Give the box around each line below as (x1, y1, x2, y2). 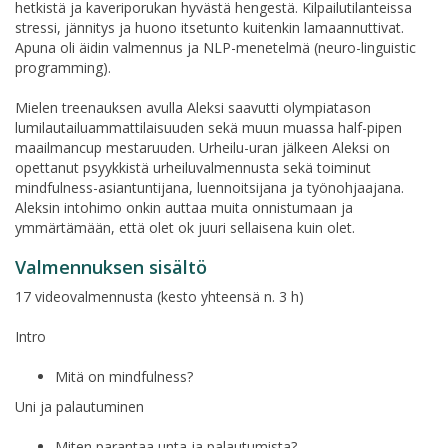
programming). (15, 57, 111, 77)
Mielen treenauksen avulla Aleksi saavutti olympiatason (15, 97, 371, 117)
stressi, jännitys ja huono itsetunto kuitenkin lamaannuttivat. (15, 17, 404, 37)
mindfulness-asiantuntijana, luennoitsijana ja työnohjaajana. (15, 177, 404, 197)
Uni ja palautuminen (15, 396, 144, 416)
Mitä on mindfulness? (55, 366, 193, 386)
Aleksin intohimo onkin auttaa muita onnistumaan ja (15, 197, 353, 217)
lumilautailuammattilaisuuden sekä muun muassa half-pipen (15, 117, 402, 137)
